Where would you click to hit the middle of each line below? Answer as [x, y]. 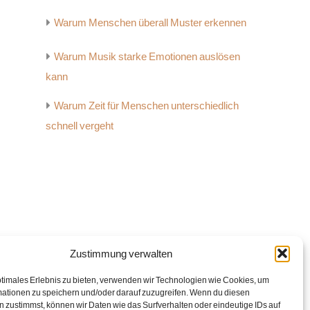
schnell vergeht [80, 126]
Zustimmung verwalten [121, 253]
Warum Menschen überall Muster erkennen [150, 22]
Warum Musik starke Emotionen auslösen [147, 56]
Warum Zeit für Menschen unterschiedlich [146, 106]
